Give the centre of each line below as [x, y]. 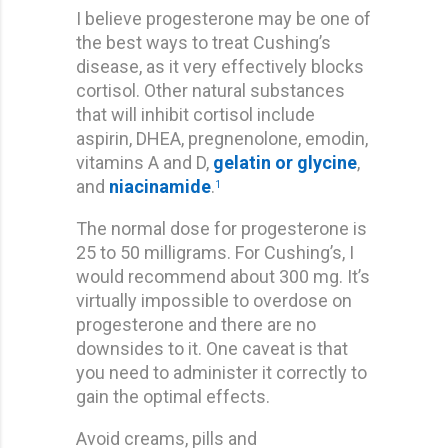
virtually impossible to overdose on [214, 300]
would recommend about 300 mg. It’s [223, 276]
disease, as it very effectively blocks [220, 66]
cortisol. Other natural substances [210, 90]
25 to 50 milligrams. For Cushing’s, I [215, 252]
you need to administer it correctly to [221, 372]
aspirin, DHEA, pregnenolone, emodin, [222, 138]
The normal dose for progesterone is [221, 228]
